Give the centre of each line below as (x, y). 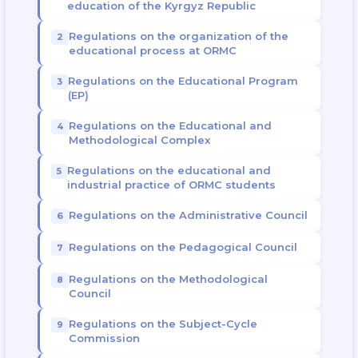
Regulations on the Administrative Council (188, 215)
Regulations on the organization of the (178, 36)
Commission (104, 338)
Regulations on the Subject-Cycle (163, 324)
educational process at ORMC (152, 50)
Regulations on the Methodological (168, 279)
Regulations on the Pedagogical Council (183, 247)
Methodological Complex (139, 140)
